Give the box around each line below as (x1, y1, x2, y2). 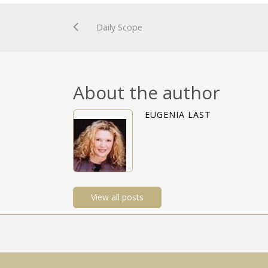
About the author (73, 80, 220, 105)
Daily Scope (96, 22, 142, 33)
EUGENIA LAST (145, 109, 211, 121)
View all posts (91, 191, 144, 203)
